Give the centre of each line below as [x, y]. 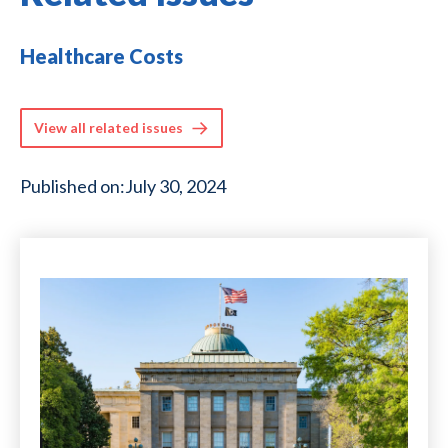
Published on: [72, 185]
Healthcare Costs [101, 55]
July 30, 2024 [175, 185]
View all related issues [108, 127]
